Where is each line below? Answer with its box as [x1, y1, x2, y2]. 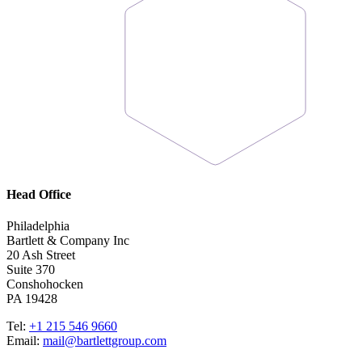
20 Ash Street [6, 247, 75, 262]
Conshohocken [6, 276, 83, 291]
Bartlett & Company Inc [6, 233, 129, 247]
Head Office [6, 187, 71, 201]
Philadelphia [6, 218, 69, 233]
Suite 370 [6, 262, 55, 276]
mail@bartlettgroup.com [43, 333, 166, 347]
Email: [6, 333, 43, 347]
